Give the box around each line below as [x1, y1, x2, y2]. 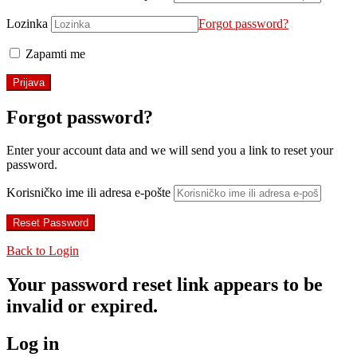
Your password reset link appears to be [6, 274, 323, 296]
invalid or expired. [6, 296, 158, 317]
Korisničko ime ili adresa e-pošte [6, 186, 171, 200]
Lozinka [6, 16, 48, 30]
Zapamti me [22, 46, 85, 61]
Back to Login [6, 244, 79, 258]
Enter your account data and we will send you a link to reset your [6, 143, 333, 158]
